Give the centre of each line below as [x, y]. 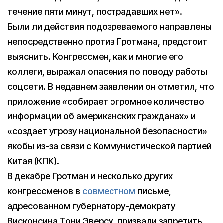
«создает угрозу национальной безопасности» [107, 131]
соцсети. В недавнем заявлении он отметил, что [111, 87]
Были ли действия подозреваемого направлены [110, 27]
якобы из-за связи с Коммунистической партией [110, 146]
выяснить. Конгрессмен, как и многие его [95, 57]
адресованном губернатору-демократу [91, 206]
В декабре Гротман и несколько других [90, 176]
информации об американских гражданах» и [102, 116]
